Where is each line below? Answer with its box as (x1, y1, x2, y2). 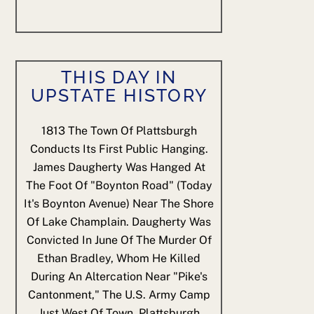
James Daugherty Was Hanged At (32, 161, 205, 175)
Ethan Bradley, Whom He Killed (37, 252, 201, 266)
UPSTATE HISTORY (30, 85, 208, 106)
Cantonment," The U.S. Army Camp (27, 288, 210, 302)
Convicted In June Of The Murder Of (26, 233, 212, 247)
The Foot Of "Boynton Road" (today (25, 179, 212, 193)
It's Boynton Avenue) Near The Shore (24, 197, 214, 211)
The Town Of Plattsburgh (67, 124, 197, 138)
